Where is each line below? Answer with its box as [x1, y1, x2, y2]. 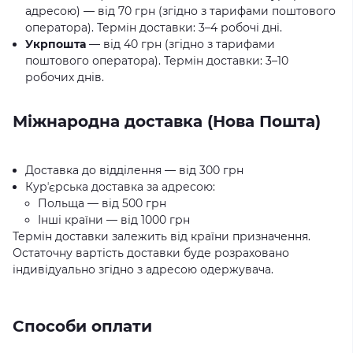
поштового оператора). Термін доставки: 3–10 [25, 54, 288, 68]
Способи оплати [13, 317, 152, 336]
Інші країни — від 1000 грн [38, 213, 190, 227]
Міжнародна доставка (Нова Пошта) [13, 112, 321, 131]
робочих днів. [25, 70, 104, 84]
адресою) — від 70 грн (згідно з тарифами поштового [25, 4, 336, 18]
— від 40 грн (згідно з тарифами [86, 37, 275, 51]
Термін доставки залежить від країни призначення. [13, 229, 310, 243]
